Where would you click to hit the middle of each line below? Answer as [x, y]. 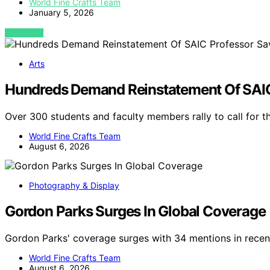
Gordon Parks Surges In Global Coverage [135, 212]
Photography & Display [74, 186]
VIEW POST [24, 33]
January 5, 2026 [61, 13]
